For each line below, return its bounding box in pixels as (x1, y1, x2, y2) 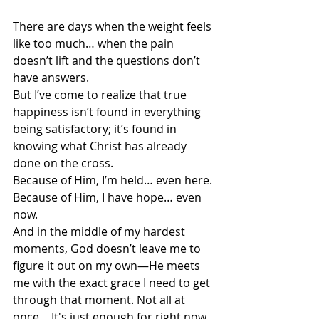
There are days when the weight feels (13, 19, 214, 35)
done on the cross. (13, 155, 113, 172)
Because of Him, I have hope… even (13, 189, 204, 206)
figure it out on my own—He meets (13, 258, 203, 274)
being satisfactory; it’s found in (13, 121, 179, 137)
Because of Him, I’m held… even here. (13, 172, 212, 189)
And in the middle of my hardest (13, 224, 188, 240)
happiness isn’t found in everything (13, 104, 204, 120)
